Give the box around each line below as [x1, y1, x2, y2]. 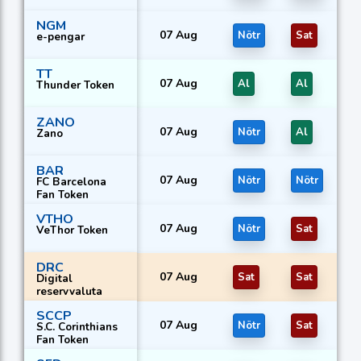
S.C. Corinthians [36, 318, 118, 334]
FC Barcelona [36, 173, 106, 189]
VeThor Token [36, 222, 108, 238]
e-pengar [36, 28, 85, 44]
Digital [36, 270, 73, 286]
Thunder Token [36, 77, 114, 93]
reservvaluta [36, 283, 102, 299]
